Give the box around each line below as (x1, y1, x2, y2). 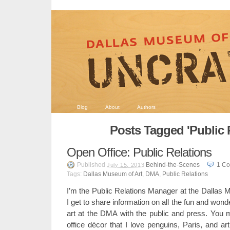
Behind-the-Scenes (146, 161, 200, 168)
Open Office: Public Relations (67, 145, 212, 159)
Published (77, 161, 107, 168)
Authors (137, 104, 156, 110)
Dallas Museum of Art (83, 170, 142, 178)
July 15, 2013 (107, 162, 145, 168)
